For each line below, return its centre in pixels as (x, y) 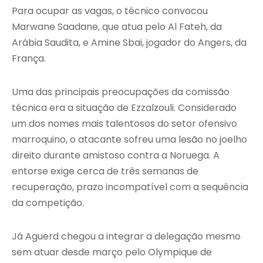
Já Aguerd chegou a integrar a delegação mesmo (126, 237)
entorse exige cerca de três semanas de (105, 171)
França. (29, 59)
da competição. (48, 203)
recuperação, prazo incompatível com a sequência (130, 187)
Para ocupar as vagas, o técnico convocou (110, 11)
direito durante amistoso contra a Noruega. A (116, 156)
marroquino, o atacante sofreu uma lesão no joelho (129, 140)
